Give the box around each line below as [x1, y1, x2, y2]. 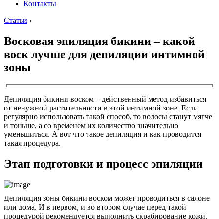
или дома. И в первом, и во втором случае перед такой [4, 202, 186, 211]
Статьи [4, 16, 27, 24]
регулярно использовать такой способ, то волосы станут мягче [4, 112, 212, 121]
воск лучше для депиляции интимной [4, 47, 205, 61]
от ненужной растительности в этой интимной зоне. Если [4, 103, 198, 112]
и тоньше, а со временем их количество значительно [4, 121, 178, 130]
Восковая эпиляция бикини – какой [4, 34, 195, 47]
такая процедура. [4, 138, 61, 147]
